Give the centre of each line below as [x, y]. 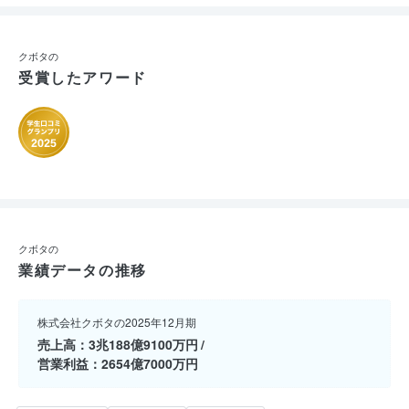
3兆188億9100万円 [143, 344]
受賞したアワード [83, 77]
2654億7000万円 [150, 363]
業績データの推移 [83, 269]
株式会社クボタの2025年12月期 [117, 321]
